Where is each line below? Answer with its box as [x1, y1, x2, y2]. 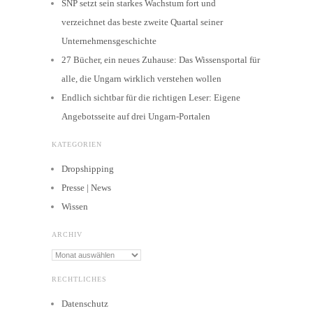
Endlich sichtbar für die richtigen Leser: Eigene [61, 92, 240, 103]
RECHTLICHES [52, 275, 107, 284]
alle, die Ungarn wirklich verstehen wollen [61, 73, 221, 85]
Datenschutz [61, 298, 108, 310]
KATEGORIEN [52, 140, 102, 149]
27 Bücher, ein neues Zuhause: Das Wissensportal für [61, 54, 260, 66]
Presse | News [61, 182, 111, 194]
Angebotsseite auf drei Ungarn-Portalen [61, 111, 210, 122]
